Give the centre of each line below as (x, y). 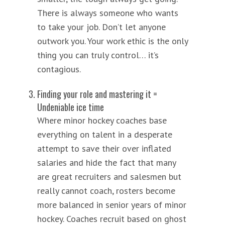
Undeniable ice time (72, 107)
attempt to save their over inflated (104, 148)
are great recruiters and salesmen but (109, 176)
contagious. (59, 69)
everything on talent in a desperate (105, 134)
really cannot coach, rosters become (106, 190)
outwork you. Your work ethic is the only (113, 41)
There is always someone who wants (108, 13)
